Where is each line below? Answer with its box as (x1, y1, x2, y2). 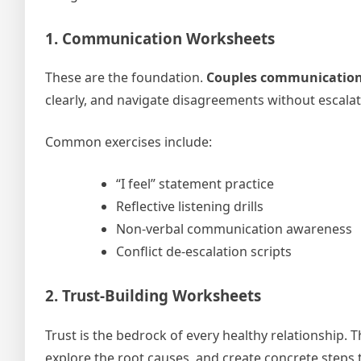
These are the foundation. (45, 68, 206, 87)
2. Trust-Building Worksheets (45, 285, 261, 306)
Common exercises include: (45, 133, 212, 151)
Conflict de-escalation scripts (116, 243, 292, 261)
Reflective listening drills (116, 197, 263, 216)
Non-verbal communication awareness (116, 220, 352, 239)
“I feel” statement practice (116, 175, 274, 193)
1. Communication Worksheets (45, 27, 275, 48)
